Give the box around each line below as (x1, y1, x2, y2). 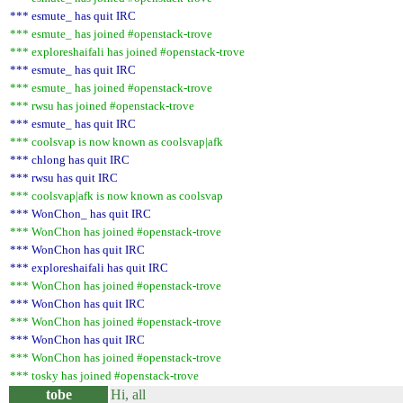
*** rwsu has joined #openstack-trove (10, 99, 194, 112)
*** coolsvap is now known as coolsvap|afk (10, 135, 223, 148)
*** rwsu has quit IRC (10, 171, 118, 184)
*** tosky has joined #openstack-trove (10, 369, 199, 382)
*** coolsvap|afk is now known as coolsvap (10, 189, 223, 202)
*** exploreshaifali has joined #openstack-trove (10, 45, 245, 58)
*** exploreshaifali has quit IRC (10, 261, 168, 274)
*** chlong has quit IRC (10, 153, 130, 166)
